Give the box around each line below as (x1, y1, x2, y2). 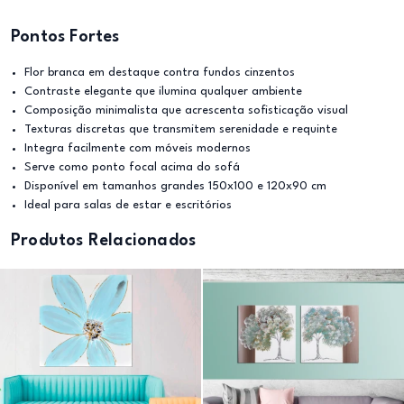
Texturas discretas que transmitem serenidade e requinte (24, 124, 337, 135)
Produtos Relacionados (11, 233, 197, 249)
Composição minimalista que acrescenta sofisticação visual (24, 105, 348, 116)
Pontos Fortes (11, 29, 120, 45)
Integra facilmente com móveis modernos (24, 142, 251, 154)
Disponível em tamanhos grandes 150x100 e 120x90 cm (24, 180, 326, 192)
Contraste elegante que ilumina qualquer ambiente (24, 86, 302, 97)
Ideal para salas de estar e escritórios (24, 199, 232, 211)
